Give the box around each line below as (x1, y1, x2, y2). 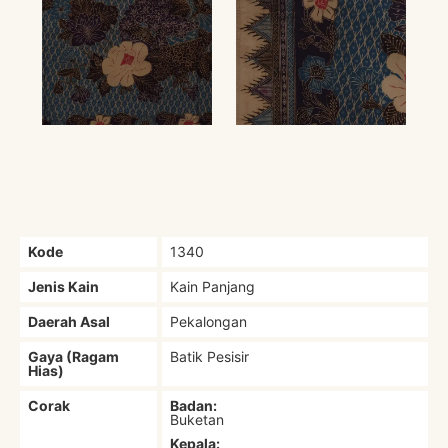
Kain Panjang (170, 277, 256, 295)
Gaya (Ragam (28, 347, 120, 365)
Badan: (170, 396, 218, 414)
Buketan (170, 410, 225, 428)
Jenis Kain (28, 277, 100, 295)
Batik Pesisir (170, 347, 250, 365)
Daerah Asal (28, 312, 111, 330)
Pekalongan (170, 312, 248, 330)
